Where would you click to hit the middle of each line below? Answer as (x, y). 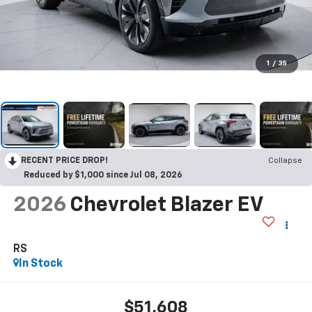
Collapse (285, 161)
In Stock (40, 264)
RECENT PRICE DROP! (64, 161)
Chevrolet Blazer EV (166, 206)
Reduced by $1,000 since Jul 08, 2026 (103, 176)
